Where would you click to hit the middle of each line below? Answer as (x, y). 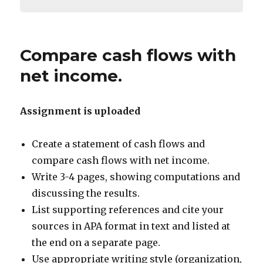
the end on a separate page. (96, 243)
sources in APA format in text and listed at (131, 226)
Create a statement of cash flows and (119, 144)
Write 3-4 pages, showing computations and (136, 177)
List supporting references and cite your (128, 210)
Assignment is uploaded (80, 111)
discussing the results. (86, 193)
